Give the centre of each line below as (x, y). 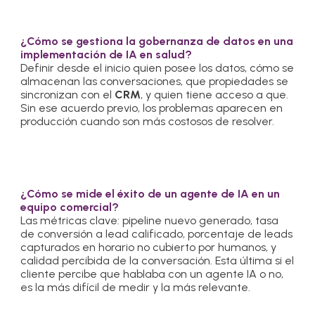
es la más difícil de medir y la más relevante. (136, 287)
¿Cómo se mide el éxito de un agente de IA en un (150, 193)
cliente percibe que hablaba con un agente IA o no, (152, 274)
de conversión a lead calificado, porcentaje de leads (157, 233)
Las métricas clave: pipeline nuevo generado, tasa (150, 220)
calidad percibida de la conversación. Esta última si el (157, 260)
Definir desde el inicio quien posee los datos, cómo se (157, 67)
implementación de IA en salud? (107, 54)
